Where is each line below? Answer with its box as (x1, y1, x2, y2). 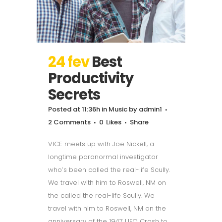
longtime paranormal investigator (48, 152, 158, 162)
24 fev (48, 52, 89, 72)
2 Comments (48, 117, 91, 127)
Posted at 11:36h (48, 104, 100, 114)
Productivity (48, 68, 133, 88)
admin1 (139, 104, 162, 114)
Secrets (48, 84, 100, 105)
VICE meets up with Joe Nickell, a (48, 139, 154, 149)
